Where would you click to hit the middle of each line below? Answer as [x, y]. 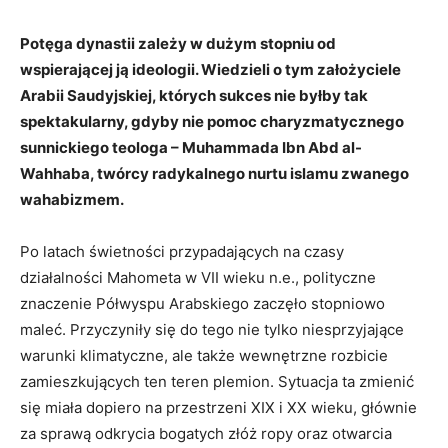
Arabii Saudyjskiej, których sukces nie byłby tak [194, 95]
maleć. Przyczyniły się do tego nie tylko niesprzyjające [212, 329]
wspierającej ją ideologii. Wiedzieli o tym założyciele [210, 69]
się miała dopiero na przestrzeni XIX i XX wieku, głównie [218, 407]
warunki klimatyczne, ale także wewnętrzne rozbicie [204, 355]
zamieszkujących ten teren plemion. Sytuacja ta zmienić [217, 381]
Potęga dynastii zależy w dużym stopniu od [178, 43]
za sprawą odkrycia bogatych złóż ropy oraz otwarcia [206, 433]
